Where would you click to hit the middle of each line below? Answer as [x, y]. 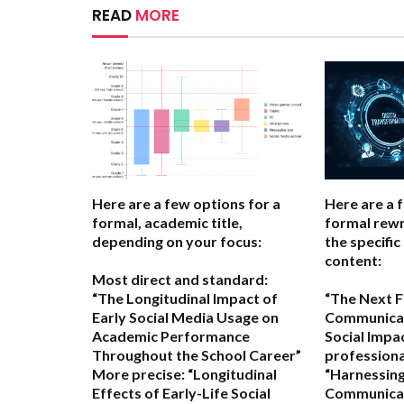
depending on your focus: [177, 241]
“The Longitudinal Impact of [185, 298]
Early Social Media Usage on [185, 317]
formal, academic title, [167, 222]
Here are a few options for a [186, 203]
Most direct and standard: [180, 279]
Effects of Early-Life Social [181, 392]
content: [353, 260]
